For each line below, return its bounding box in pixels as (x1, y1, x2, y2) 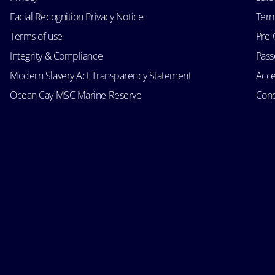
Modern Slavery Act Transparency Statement (10, 68, 192, 82)
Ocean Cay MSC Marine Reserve (10, 88, 142, 102)
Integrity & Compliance (10, 48, 103, 63)
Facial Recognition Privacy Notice (10, 9, 144, 23)
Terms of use (10, 29, 63, 43)
